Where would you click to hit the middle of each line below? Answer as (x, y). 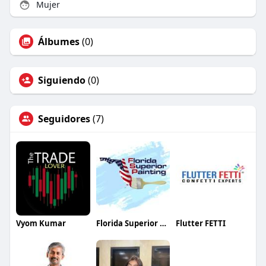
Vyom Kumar (41, 224)
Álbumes (58, 42)
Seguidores (64, 119)
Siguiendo (61, 80)
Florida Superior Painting (163, 224)
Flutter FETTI (201, 224)
